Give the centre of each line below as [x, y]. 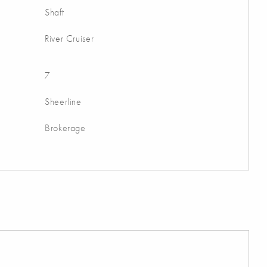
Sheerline [63, 102]
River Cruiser [69, 39]
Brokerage [65, 128]
